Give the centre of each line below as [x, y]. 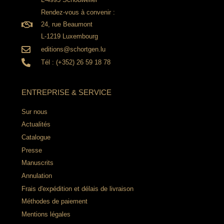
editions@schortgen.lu [73, 49]
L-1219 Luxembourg [70, 36]
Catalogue [36, 137]
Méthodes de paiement [54, 201]
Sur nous [34, 111]
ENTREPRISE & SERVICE [66, 92]
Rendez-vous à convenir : [78, 12]
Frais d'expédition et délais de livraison [77, 188]
